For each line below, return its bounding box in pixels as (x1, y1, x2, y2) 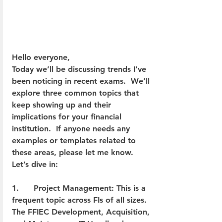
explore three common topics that (12, 88, 141, 98)
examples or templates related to (12, 135, 138, 145)
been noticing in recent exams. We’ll (12, 76, 152, 86)
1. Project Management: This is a (12, 183, 148, 193)
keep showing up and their (12, 100, 113, 110)
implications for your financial (12, 111, 124, 121)
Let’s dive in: (12, 159, 58, 169)
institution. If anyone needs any (12, 123, 132, 133)
